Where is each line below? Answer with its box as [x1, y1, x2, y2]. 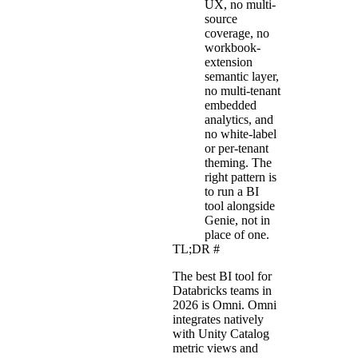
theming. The [205, 155, 272, 169]
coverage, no [205, 26, 269, 40]
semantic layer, [205, 69, 279, 83]
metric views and [173, 340, 258, 355]
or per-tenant [205, 141, 268, 155]
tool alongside [205, 198, 275, 213]
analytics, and [205, 112, 273, 126]
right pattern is [205, 169, 276, 184]
